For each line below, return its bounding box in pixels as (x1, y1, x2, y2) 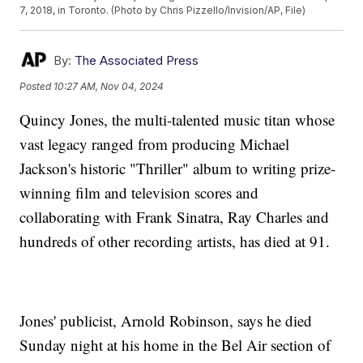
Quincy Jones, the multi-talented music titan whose (19, 109, 335, 130)
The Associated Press (75, 53, 199, 69)
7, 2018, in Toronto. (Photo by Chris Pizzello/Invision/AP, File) (19, 4, 306, 17)
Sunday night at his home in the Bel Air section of (19, 335, 331, 356)
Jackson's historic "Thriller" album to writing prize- (19, 158, 336, 179)
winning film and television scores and (19, 182, 259, 203)
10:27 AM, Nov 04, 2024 (53, 79, 164, 92)
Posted (19, 79, 54, 92)
